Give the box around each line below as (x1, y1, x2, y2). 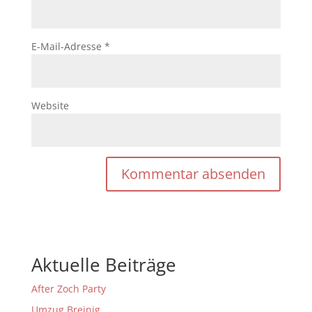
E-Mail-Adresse (31, 40, 104, 53)
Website (31, 99, 69, 112)
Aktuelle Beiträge (31, 252, 176, 277)
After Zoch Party (31, 282, 106, 295)
